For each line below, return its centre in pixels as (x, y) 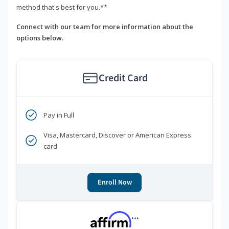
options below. (40, 38)
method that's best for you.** (62, 7)
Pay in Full (59, 115)
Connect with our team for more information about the (105, 27)
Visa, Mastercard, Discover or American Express (117, 135)
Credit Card (123, 78)
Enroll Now (114, 183)
